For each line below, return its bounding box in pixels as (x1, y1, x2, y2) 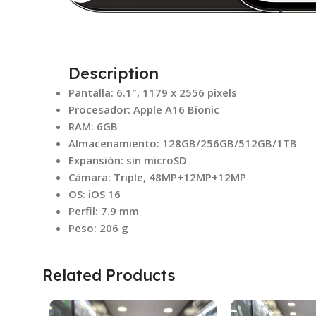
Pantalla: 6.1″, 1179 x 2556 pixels (68, 85, 238, 99)
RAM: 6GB (68, 119, 119, 133)
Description (68, 63, 159, 83)
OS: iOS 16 (68, 186, 121, 201)
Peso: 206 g (68, 220, 129, 235)
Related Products (42, 265, 176, 285)
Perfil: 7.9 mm (68, 203, 140, 218)
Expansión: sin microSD (68, 152, 188, 167)
